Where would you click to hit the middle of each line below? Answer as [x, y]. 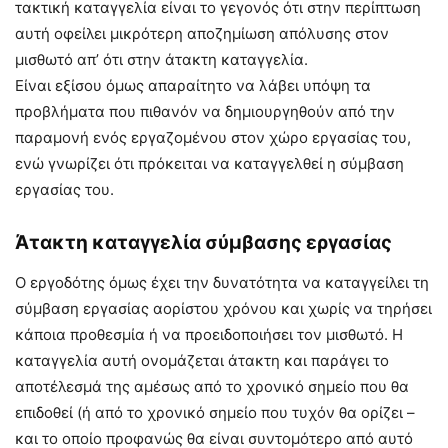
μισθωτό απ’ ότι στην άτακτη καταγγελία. [161, 59]
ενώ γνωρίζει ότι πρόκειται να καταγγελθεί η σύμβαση [209, 163]
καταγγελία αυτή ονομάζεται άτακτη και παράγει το [202, 360]
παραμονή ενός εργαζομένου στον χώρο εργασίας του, [213, 137]
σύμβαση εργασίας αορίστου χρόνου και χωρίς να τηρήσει [223, 308]
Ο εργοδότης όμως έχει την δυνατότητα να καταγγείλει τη [222, 282]
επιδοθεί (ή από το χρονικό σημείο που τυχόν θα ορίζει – [215, 412]
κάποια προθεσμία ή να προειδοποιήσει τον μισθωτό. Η [209, 334]
